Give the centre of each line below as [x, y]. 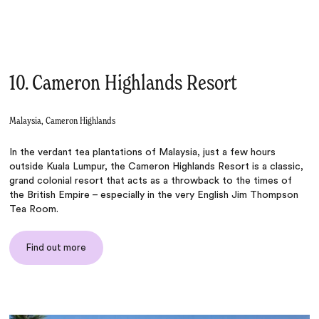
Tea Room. [34, 210]
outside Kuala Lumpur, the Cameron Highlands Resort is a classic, [157, 167]
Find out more [57, 248]
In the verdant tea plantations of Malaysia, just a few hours [143, 153]
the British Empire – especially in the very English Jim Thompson [154, 195]
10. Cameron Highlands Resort [124, 84]
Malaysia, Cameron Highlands [63, 121]
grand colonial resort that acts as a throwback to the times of [151, 181]
